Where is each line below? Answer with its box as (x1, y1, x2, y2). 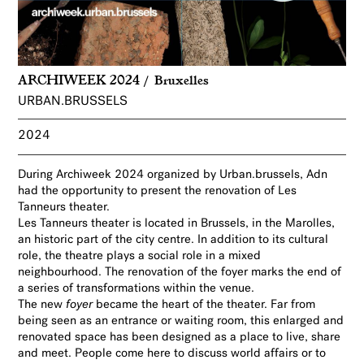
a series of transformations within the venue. (18, 283, 255, 296)
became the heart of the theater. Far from (93, 299, 316, 312)
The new (18, 299, 67, 312)
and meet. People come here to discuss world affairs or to (18, 348, 327, 361)
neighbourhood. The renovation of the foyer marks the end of (18, 266, 342, 279)
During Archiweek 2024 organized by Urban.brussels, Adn (18, 169, 328, 182)
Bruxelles (154, 70, 210, 89)
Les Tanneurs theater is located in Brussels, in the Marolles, (18, 218, 336, 231)
